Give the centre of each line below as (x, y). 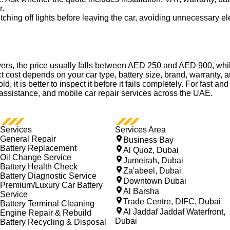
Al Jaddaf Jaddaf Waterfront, (174, 212)
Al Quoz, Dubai (151, 150)
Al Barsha (141, 191)
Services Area (140, 129)
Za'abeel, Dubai (152, 170)
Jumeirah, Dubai (153, 160)
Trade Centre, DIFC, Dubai (172, 201)
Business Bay (148, 140)
